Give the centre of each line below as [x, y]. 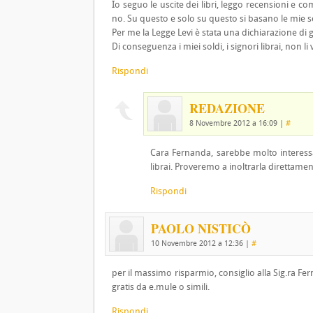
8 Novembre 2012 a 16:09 [233, 123]
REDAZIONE [227, 108]
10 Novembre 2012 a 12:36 [197, 243]
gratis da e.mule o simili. [161, 287]
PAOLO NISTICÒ [201, 228]
